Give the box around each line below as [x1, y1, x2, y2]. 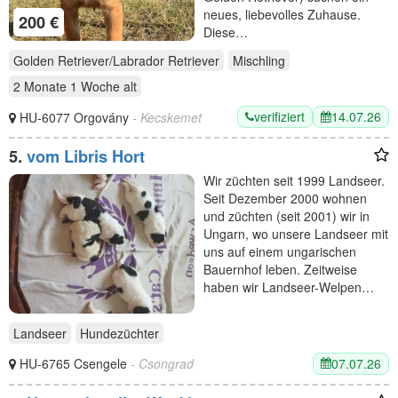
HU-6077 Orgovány [20, 107, 132, 126]
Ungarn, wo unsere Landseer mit [203, 225, 388, 243]
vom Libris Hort [27, 145, 145, 168]
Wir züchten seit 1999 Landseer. [203, 171, 385, 189]
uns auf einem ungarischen [203, 243, 356, 260]
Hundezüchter [80, 323, 159, 342]
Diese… [203, 23, 248, 42]
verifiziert [254, 107, 305, 125]
